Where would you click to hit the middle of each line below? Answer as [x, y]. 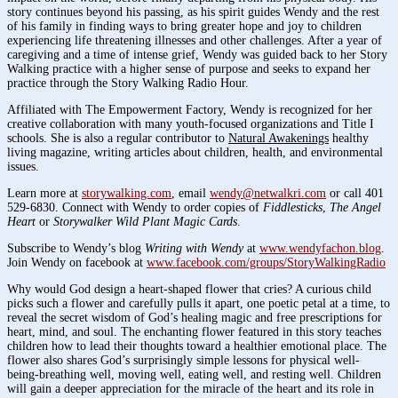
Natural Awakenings [279, 138]
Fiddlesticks [293, 207]
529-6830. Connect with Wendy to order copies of [135, 207]
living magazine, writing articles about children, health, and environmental [195, 152]
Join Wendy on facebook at [77, 262]
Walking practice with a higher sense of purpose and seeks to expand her [189, 68]
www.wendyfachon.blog [320, 248]
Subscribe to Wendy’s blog [76, 248]
